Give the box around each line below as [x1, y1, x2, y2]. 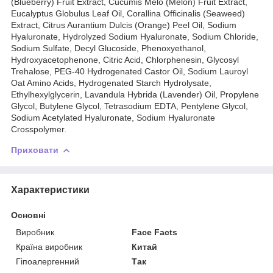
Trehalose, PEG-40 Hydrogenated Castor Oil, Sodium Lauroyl [11, 66, 248, 76]
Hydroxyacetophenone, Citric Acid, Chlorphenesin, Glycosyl [11, 54, 239, 65]
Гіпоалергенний [16, 256, 79, 266]
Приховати [11, 144, 58, 155]
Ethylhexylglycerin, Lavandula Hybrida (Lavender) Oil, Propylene [11, 89, 259, 99]
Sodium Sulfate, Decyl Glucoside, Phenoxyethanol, [11, 43, 206, 53]
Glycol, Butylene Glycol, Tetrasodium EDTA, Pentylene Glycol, [11, 101, 248, 111]
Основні [11, 210, 46, 220]
